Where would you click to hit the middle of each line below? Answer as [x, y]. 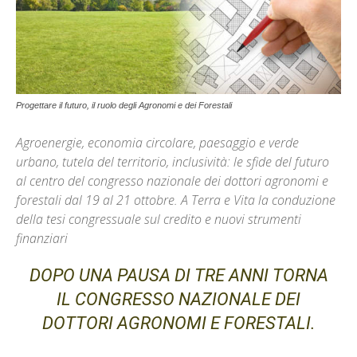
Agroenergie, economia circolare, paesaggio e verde [157, 143]
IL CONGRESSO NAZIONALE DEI [178, 300]
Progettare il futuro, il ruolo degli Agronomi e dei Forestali [124, 106]
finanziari [42, 239]
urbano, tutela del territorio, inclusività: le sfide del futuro [173, 162]
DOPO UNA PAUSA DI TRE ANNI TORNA [178, 276]
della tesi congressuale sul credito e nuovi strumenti [159, 220]
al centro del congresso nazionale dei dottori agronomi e [172, 181]
